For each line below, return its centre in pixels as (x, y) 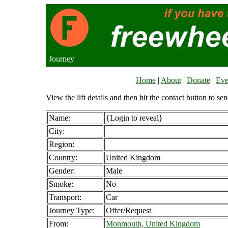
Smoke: (61, 184)
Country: (63, 158)
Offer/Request (129, 210)
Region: (62, 144)
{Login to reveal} (134, 118)
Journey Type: (72, 210)
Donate (198, 80)
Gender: (62, 171)
